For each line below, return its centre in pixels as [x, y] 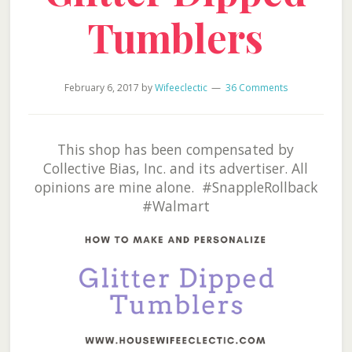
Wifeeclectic [181, 88]
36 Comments [256, 88]
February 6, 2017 [101, 88]
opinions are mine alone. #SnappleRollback [176, 187]
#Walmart [176, 206]
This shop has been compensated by [176, 149]
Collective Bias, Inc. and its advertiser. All [176, 168]
